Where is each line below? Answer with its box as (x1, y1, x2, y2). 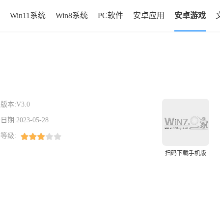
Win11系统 (10, 11, 46, 20)
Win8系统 (55, 11, 88, 20)
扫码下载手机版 (165, 150, 206, 157)
